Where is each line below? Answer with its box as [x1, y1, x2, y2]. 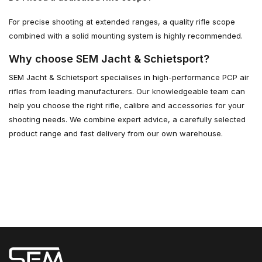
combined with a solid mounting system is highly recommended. [9, 30, 243, 40]
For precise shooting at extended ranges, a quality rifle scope [9, 16, 235, 26]
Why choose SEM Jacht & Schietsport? [9, 52, 209, 65]
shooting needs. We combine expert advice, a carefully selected [9, 114, 246, 124]
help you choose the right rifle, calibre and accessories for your [9, 100, 244, 110]
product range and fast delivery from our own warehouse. [9, 128, 223, 138]
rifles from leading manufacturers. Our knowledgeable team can [9, 86, 245, 96]
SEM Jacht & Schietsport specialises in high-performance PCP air [9, 72, 249, 82]
